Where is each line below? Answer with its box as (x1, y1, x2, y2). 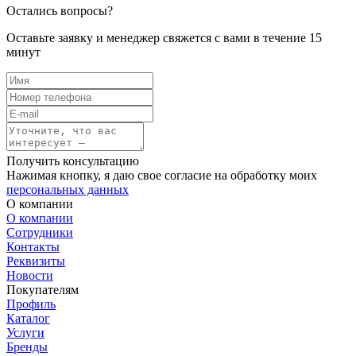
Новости (6, 268, 53, 282)
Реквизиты (6, 253, 65, 268)
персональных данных (6, 182, 129, 196)
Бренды (6, 339, 48, 354)
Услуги (6, 325, 44, 339)
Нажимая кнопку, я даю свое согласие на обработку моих (6, 168, 317, 182)
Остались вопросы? (6, 3, 113, 17)
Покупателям (6, 282, 79, 296)
